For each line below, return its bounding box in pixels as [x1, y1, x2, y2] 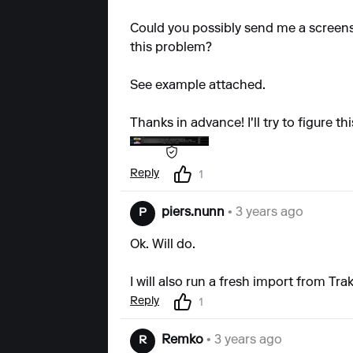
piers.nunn [162, 206, 225, 219]
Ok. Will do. [130, 238, 195, 251]
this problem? [130, 42, 212, 55]
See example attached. [130, 80, 266, 93]
